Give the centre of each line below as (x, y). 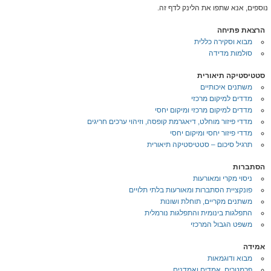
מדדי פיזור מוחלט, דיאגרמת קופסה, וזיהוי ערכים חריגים (170, 122)
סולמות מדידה (230, 53)
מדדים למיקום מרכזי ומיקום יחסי (204, 110)
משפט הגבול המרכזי (221, 224)
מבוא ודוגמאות (230, 258)
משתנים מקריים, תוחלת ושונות (206, 201)
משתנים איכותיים (226, 87)
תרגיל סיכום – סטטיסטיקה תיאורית (200, 145)
